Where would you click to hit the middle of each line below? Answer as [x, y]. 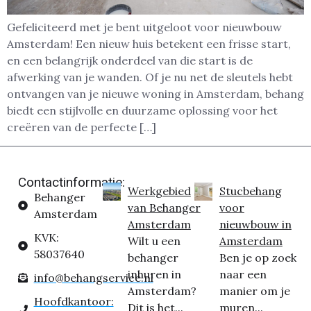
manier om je [254, 291]
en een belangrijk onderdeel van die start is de [130, 61]
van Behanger [164, 207]
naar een [243, 274]
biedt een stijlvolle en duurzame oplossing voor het [142, 111]
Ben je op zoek [258, 257]
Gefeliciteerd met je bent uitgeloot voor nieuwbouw [144, 27]
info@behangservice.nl [93, 277]
